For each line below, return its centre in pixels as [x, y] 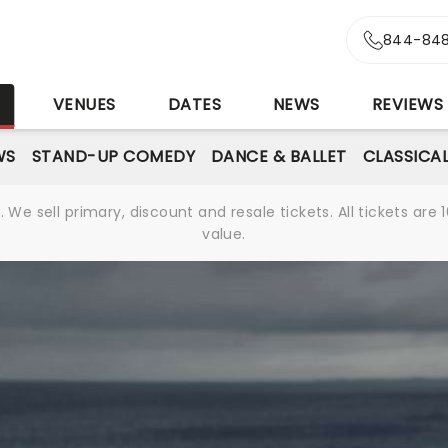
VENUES [84, 104]
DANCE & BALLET [278, 156]
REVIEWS [407, 104]
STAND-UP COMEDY [113, 156]
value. [224, 234]
